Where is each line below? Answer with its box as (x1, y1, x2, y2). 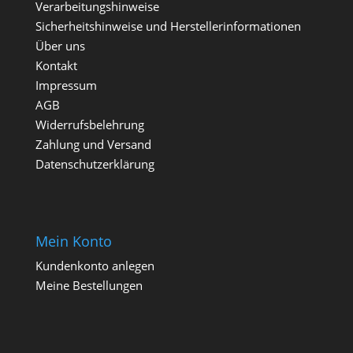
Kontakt (35, 58, 77, 74)
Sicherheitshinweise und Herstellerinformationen (35, 18, 301, 35)
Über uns (35, 38, 85, 54)
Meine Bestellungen (35, 277, 143, 293)
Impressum (35, 77, 97, 94)
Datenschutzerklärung (35, 156, 154, 173)
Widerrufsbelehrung (35, 117, 144, 133)
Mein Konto (35, 231, 112, 251)
